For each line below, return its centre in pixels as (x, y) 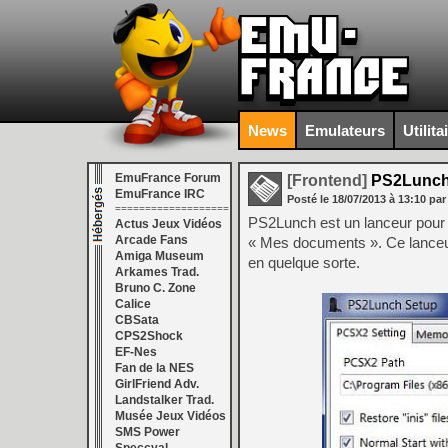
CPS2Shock (149, 336)
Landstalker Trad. (164, 400)
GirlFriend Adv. (157, 384)
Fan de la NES (154, 368)
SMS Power (147, 432)
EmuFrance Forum (168, 178)
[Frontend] (327, 180)
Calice (133, 304)
